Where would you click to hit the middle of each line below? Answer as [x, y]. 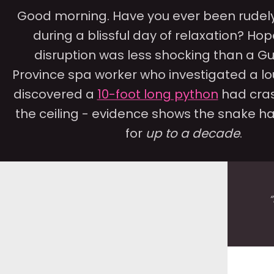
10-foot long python [157, 94]
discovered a [55, 94]
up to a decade [192, 133]
